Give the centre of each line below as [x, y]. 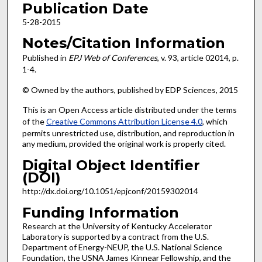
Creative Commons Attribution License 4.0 [124, 122]
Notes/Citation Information [123, 43]
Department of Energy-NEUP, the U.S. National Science [122, 247]
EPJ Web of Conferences [113, 58]
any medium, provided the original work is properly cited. [124, 144]
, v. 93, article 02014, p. [198, 58]
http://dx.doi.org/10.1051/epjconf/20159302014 [110, 191]
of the [34, 122]
